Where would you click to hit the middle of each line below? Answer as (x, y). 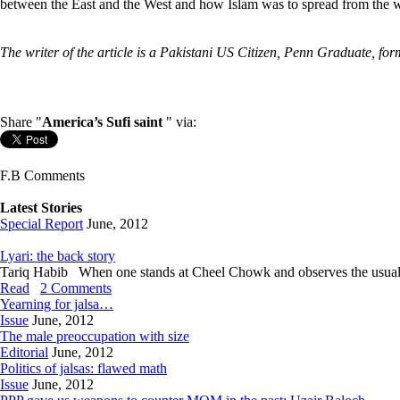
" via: (179, 122)
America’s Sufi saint (102, 122)
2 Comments (76, 288)
